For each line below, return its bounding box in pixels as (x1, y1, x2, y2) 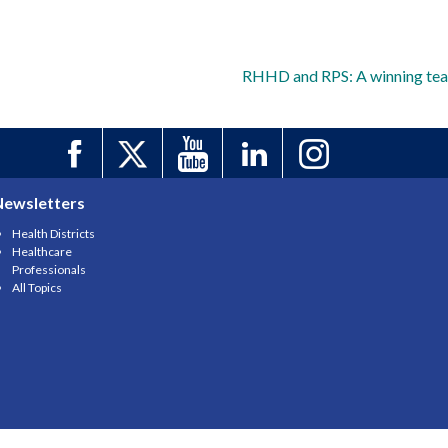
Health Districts (12, 226, 95, 242)
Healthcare (12, 244, 72, 260)
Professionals (12, 262, 86, 278)
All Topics (12, 280, 62, 296)
